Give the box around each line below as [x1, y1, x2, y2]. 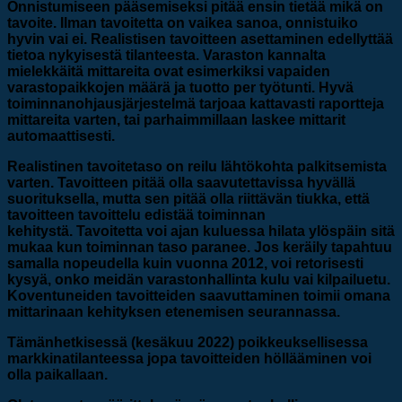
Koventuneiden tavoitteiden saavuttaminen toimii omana [7, 288, 390, 304]
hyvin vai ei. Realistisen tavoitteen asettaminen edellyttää [7, 31, 393, 48]
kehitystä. [7, 223, 73, 240]
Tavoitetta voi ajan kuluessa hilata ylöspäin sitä [73, 223, 395, 240]
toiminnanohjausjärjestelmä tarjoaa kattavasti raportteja [7, 96, 384, 112]
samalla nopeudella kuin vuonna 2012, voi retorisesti [7, 256, 363, 272]
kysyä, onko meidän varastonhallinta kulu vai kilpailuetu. [7, 272, 390, 288]
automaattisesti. [7, 128, 115, 144]
